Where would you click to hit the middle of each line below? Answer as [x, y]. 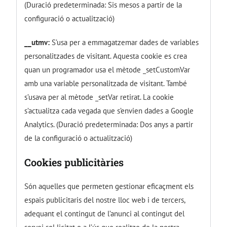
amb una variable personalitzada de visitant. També [106, 83]
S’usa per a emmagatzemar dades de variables [124, 42]
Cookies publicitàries [74, 162]
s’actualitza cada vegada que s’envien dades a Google [109, 110]
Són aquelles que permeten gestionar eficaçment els [109, 186]
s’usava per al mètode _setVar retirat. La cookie [99, 97]
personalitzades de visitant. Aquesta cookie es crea [106, 56]
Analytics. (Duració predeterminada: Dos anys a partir [109, 124]
